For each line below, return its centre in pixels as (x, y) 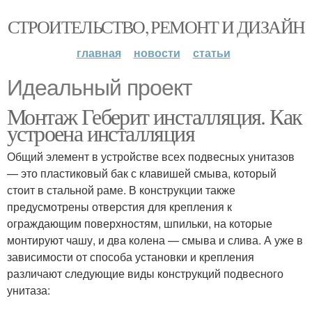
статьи (211, 53)
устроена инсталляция (101, 133)
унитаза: (29, 290)
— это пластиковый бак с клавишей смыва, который (142, 173)
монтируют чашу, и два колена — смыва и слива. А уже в (155, 240)
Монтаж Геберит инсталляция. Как (155, 116)
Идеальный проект (100, 88)
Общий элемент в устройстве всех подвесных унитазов (151, 156)
